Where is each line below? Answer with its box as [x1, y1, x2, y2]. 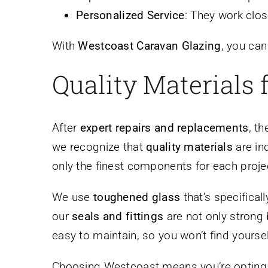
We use [52, 190, 93, 205]
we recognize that [52, 140, 147, 154]
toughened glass [93, 190, 181, 205]
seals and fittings [72, 209, 164, 224]
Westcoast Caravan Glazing [78, 38, 221, 53]
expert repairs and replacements [80, 121, 249, 135]
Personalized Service [76, 8, 185, 22]
